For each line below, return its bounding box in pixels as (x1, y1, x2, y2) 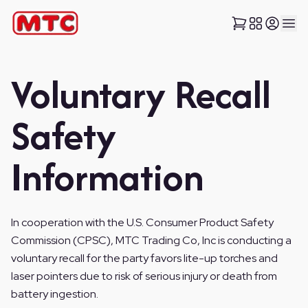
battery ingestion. (11, 287, 98, 302)
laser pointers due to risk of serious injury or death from (11, 269, 277, 284)
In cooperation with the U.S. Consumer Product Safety (11, 215, 274, 230)
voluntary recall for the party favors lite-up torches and (11, 251, 278, 266)
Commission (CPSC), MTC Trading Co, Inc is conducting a (11, 233, 291, 248)
